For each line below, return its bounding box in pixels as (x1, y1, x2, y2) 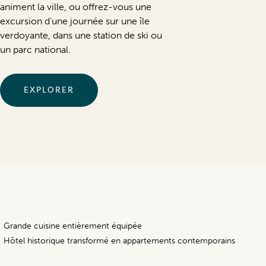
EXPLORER (24, 84, 74, 96)
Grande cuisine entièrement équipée (4, 221, 142, 232)
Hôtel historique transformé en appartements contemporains (4, 236, 235, 246)
